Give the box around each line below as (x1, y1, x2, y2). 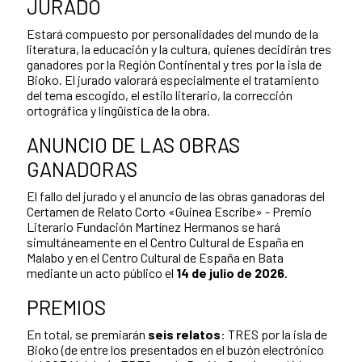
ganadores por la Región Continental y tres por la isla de (27, 56, 322, 72)
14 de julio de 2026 (176, 264, 284, 280)
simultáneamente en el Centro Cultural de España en (27, 234, 304, 250)
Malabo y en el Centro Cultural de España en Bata (27, 249, 284, 265)
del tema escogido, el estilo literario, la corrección (27, 86, 293, 103)
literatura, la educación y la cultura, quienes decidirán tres (27, 40, 331, 57)
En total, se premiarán (27, 326, 148, 342)
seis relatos (148, 326, 221, 342)
